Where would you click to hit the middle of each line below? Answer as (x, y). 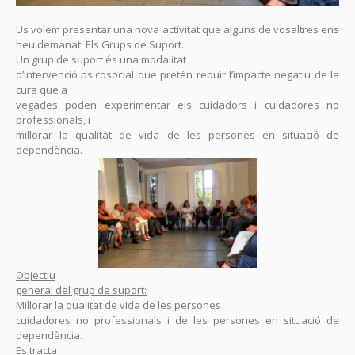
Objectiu (36, 275)
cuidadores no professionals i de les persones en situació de (177, 321)
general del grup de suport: (81, 290)
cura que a (42, 90)
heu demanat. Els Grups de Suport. (100, 45)
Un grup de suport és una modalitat (101, 60)
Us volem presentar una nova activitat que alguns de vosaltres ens (177, 30)
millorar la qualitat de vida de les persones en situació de (177, 135)
